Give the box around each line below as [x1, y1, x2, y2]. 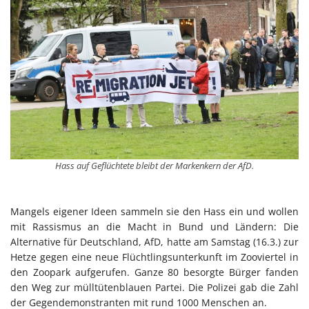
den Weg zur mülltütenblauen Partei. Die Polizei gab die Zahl [10, 280, 299, 294]
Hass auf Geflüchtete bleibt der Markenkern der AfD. [55, 159, 254, 172]
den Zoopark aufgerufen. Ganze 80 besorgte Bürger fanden [10, 265, 299, 279]
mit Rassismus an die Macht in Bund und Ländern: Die [10, 219, 299, 233]
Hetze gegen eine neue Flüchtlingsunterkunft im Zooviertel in [10, 250, 299, 263]
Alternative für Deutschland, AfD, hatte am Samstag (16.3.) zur [10, 235, 299, 248]
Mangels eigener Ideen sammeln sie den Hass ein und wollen [10, 204, 299, 218]
